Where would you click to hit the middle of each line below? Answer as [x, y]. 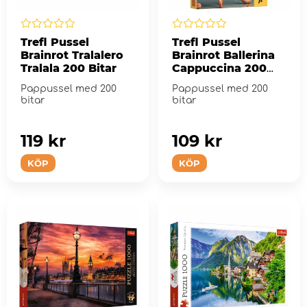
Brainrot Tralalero [72, 56]
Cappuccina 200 [219, 69]
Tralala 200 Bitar [69, 69]
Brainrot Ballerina [223, 56]
